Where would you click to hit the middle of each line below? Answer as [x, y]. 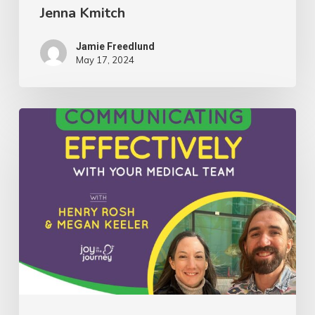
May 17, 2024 [105, 60]
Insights [38, 142]
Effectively [45, 209]
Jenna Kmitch [82, 13]
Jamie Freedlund [115, 47]
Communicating [57, 187]
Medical [37, 277]
